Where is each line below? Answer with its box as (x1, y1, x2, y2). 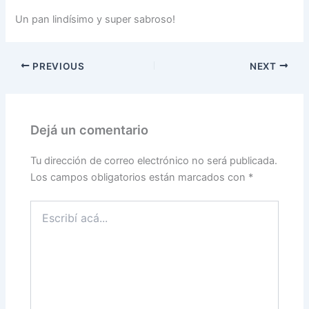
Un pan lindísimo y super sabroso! (15, 12, 176, 26)
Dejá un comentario (30, 121, 149, 137)
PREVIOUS (30, 60, 85, 72)
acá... (30, 215, 55, 227)
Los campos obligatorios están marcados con (30, 171, 249, 184)
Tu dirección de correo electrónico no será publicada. (30, 154, 278, 168)
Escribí (30, 201, 61, 213)
